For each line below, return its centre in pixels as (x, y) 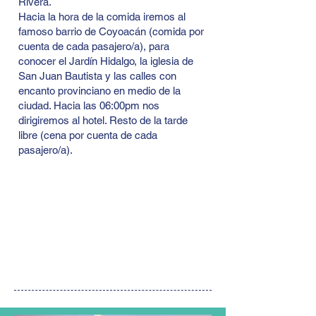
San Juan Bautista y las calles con (97, 76)
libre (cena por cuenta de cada (88, 135)
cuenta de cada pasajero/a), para (94, 46)
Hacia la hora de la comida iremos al (102, 17)
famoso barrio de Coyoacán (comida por (111, 31)
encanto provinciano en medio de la (99, 91)
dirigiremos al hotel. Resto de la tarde (103, 120)
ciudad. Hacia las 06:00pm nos (89, 105)
